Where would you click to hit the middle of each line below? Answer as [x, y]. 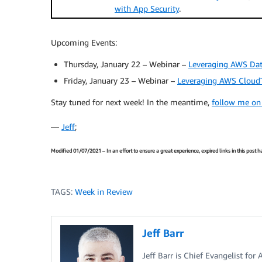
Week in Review [104, 191]
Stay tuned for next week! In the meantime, [131, 102]
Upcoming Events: [84, 42]
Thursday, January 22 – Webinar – [126, 64]
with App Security [147, 8]
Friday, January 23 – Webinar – [120, 80]
